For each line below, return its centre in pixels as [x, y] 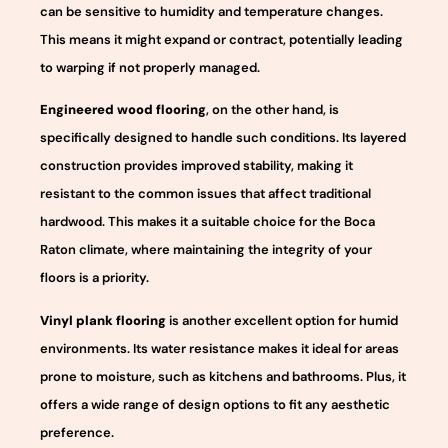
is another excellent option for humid [282, 320]
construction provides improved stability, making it [196, 166]
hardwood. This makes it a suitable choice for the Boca [207, 222]
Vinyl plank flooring [103, 320]
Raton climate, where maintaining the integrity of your [206, 250]
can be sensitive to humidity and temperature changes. [211, 11]
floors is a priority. [94, 278]
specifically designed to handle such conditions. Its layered [223, 138]
